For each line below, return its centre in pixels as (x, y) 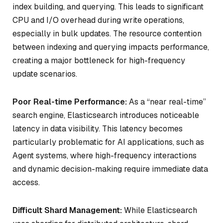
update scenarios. (45, 74)
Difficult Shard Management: (67, 210)
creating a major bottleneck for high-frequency (99, 60)
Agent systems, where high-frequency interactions (105, 155)
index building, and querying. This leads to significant (108, 6)
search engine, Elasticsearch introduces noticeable (106, 115)
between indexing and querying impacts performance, (111, 47)
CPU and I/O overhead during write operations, (98, 20)
